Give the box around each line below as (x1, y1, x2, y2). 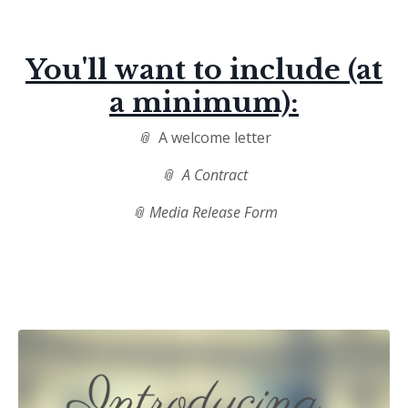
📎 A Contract (160, 165, 248, 185)
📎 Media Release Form (130, 202, 278, 222)
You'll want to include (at (25, 53, 382, 87)
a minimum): (109, 86, 299, 119)
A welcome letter (158, 127, 271, 148)
